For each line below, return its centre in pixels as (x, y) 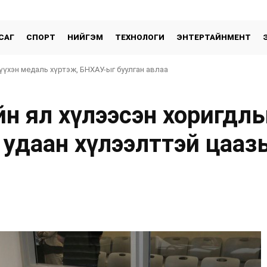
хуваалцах (221, 197)
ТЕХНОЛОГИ (140, 37)
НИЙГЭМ (86, 37)
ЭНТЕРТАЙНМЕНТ (214, 37)
